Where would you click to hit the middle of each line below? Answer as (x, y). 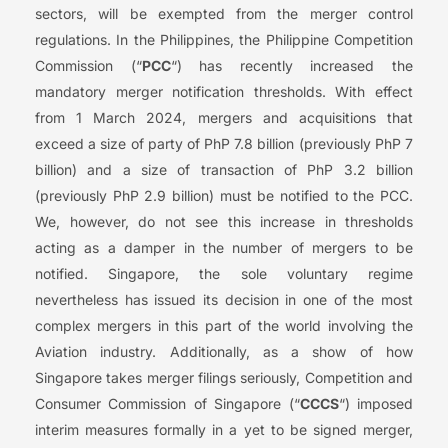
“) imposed (376, 404)
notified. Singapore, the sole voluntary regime (224, 274)
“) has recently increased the (292, 66)
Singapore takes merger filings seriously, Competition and (224, 378)
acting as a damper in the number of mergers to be (224, 248)
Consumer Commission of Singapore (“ (167, 404)
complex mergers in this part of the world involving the (224, 326)
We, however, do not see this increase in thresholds (224, 222)
